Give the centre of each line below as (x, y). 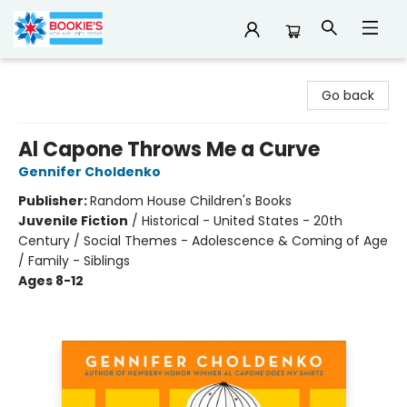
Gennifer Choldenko (89, 172)
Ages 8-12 (51, 281)
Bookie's (39, 75)
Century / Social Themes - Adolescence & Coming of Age (203, 241)
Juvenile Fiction (73, 221)
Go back (348, 95)
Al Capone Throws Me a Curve (169, 149)
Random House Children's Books (191, 201)
